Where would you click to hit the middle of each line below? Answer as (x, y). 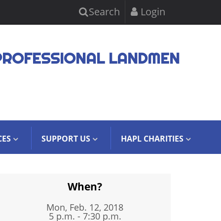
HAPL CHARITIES (152, 139)
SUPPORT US (66, 139)
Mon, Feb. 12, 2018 (85, 207)
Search (103, 12)
